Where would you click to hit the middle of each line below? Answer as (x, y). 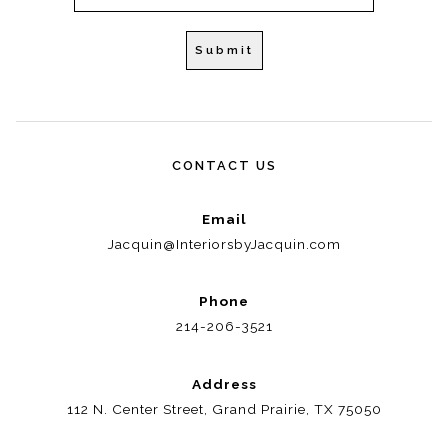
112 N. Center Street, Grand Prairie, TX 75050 (224, 408)
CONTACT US (224, 165)
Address (224, 383)
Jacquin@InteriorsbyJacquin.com (224, 244)
